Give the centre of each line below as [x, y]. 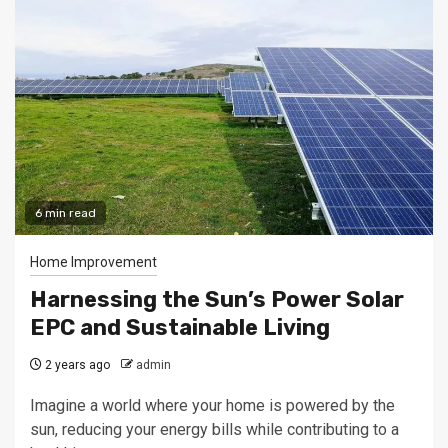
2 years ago [76, 365]
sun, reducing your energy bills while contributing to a [214, 429]
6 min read [65, 213]
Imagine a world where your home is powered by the [212, 405]
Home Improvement [93, 262]
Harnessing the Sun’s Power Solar [217, 299]
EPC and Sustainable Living [180, 327]
